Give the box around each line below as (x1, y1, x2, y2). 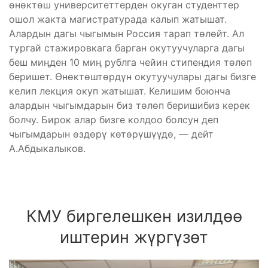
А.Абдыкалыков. (9, 142, 86, 155)
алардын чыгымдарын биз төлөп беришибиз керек (9, 99, 250, 112)
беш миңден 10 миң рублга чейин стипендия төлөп (9, 56, 252, 69)
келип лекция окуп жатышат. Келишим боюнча (9, 85, 230, 98)
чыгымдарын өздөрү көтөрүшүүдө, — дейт (9, 128, 214, 141)
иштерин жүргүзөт (60, 227, 208, 248)
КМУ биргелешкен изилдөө (26, 206, 242, 227)
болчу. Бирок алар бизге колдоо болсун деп (9, 114, 218, 126)
